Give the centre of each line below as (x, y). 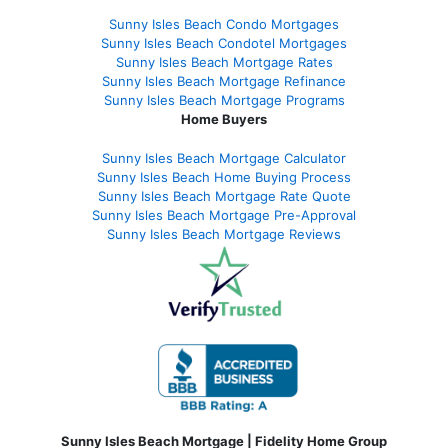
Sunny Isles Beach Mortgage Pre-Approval (224, 214)
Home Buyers (224, 118)
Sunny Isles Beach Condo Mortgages (224, 23)
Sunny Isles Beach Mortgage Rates (224, 61)
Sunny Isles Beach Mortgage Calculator (224, 157)
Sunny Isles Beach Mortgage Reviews (224, 233)
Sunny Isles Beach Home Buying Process (224, 176)
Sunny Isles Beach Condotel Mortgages (224, 42)
